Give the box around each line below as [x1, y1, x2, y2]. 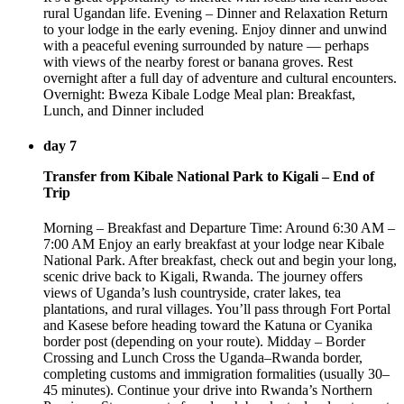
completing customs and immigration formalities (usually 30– [43, 366, 390, 382]
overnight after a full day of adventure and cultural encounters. [43, 69, 397, 86]
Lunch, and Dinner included [43, 102, 204, 118]
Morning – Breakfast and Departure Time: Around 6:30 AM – [43, 220, 395, 236]
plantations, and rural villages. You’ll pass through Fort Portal [43, 301, 390, 317]
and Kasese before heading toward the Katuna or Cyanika [43, 317, 372, 334]
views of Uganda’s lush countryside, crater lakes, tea [43, 285, 341, 301]
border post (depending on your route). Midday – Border [43, 334, 365, 350]
